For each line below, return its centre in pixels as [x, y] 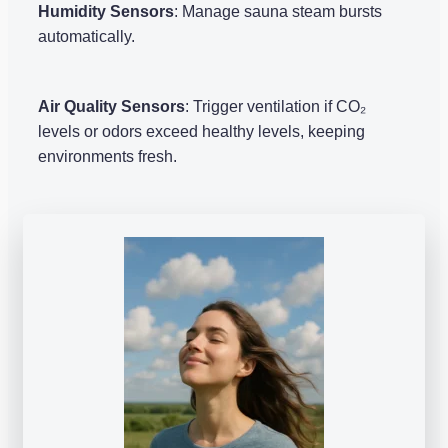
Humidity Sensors [106, 11]
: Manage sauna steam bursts [278, 11]
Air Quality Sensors [111, 106]
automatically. [86, 36]
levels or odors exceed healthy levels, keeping [201, 131]
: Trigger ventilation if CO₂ [275, 106]
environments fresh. [107, 156]
